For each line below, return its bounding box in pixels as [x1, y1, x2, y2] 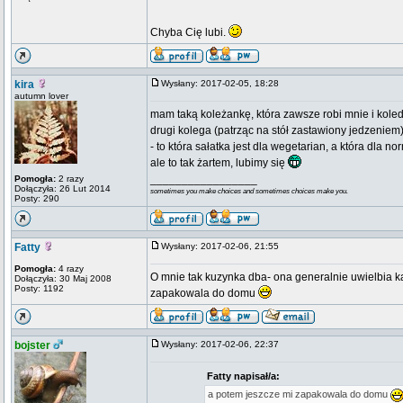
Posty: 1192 [14, 283, 64, 293]
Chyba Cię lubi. [150, 26, 228, 39]
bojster [14, 339, 50, 352]
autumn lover [14, 91, 68, 101]
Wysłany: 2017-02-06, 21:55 [161, 241, 287, 251]
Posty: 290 [14, 193, 59, 203]
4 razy [56, 264, 84, 273]
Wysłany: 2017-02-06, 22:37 [161, 339, 287, 349]
